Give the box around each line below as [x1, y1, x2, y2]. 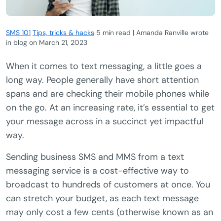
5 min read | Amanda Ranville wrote [94, 28, 209, 37]
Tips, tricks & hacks [33, 28, 94, 37]
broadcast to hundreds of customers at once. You [6, 178, 210, 190]
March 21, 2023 [39, 37, 87, 47]
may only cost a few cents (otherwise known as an [6, 206, 213, 218]
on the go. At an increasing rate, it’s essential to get [6, 101, 215, 113]
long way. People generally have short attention [6, 74, 199, 86]
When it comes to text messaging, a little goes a [6, 60, 202, 72]
